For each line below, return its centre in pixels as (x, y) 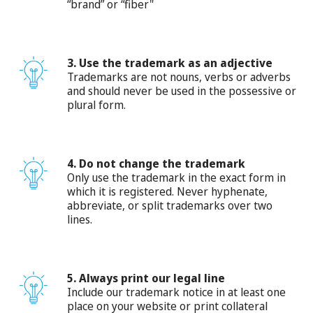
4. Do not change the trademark (156, 163)
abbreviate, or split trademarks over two (170, 205)
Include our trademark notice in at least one (176, 292)
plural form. (96, 104)
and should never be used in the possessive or (182, 90)
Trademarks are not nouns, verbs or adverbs (179, 77)
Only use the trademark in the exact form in (176, 177)
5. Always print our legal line (146, 278)
